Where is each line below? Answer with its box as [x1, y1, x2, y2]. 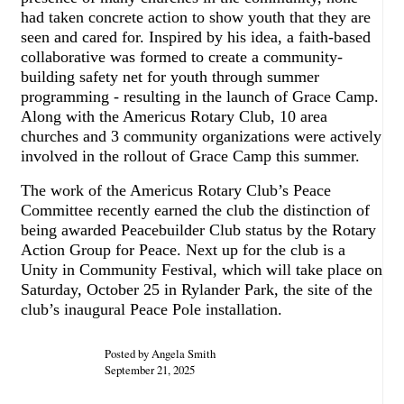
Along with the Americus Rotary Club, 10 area [21, 106, 327, 125]
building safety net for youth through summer [21, 67, 319, 86]
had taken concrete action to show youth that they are [21, 7, 371, 26]
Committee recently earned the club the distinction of [21, 200, 370, 219]
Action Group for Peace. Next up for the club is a [21, 240, 345, 259]
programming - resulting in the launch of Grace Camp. [21, 87, 379, 106]
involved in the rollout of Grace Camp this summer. [21, 146, 360, 165]
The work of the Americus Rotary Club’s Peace [21, 180, 331, 199]
